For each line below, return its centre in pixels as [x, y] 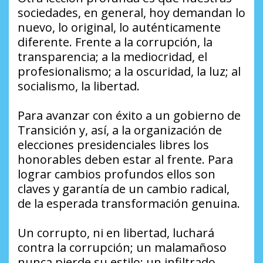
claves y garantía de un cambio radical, [124, 189]
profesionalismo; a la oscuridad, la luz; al [129, 72]
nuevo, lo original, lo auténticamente [119, 28]
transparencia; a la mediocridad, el [112, 57]
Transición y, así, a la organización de [120, 130]
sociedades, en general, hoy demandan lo [131, 13]
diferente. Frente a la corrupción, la [115, 42]
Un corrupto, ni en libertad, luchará [116, 233]
